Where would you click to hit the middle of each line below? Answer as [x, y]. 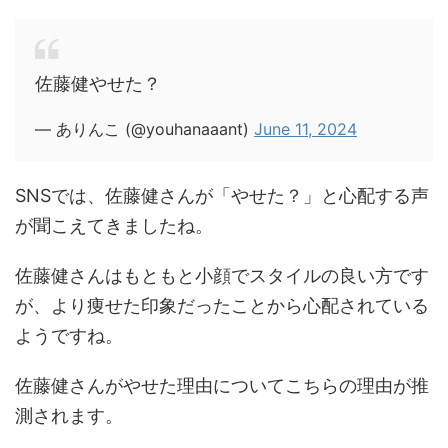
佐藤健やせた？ [98, 83]
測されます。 [69, 415]
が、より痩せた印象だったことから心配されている [222, 305]
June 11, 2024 [305, 129]
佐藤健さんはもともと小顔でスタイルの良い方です [222, 275]
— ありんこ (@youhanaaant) [144, 129]
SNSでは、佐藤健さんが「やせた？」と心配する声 [222, 195]
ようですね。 [69, 335]
